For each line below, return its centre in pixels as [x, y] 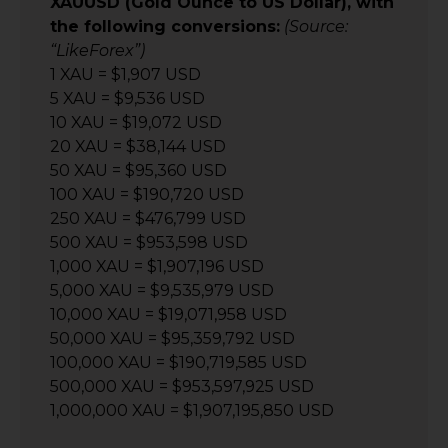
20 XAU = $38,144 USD [138, 146]
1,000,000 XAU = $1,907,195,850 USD [192, 410]
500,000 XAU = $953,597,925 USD [182, 386]
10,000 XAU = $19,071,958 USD [168, 314]
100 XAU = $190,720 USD [147, 194]
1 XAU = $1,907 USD [125, 74]
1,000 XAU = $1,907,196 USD [157, 266]
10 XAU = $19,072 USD [136, 122]
